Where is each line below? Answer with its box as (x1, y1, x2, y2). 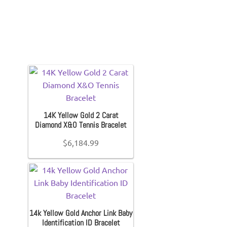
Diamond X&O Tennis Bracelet (35, 120, 127, 131)
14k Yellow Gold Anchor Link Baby (29, 207, 133, 218)
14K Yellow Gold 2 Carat (43, 110, 119, 121)
